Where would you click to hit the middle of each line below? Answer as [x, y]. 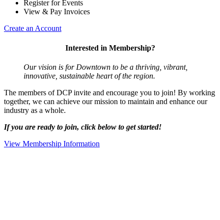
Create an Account [33, 28]
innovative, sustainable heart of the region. [89, 76]
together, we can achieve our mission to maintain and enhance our [106, 101]
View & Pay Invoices [57, 12]
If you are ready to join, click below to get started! [83, 127]
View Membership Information [52, 143]
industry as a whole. [35, 110]
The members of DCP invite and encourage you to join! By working [110, 92]
